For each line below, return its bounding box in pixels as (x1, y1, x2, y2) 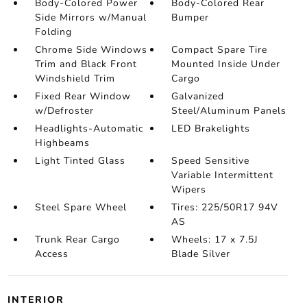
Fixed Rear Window (34, 90, 131, 103)
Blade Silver (171, 247, 231, 260)
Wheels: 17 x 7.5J (171, 233, 259, 246)
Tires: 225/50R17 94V (171, 201, 279, 214)
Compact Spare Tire (171, 43, 268, 56)
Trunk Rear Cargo (34, 233, 120, 246)
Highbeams (34, 136, 90, 149)
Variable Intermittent (171, 169, 274, 182)
